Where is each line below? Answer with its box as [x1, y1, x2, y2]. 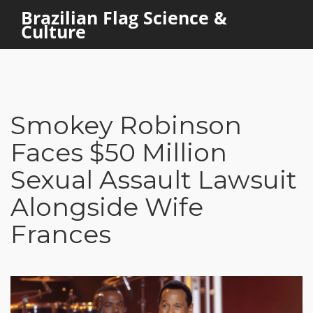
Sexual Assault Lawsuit [10, 164, 297, 195]
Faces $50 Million [10, 137, 227, 168]
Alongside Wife [10, 191, 203, 222]
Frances [10, 219, 111, 249]
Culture [21, 20, 86, 43]
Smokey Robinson [10, 110, 242, 140]
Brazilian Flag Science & [21, 6, 227, 29]
